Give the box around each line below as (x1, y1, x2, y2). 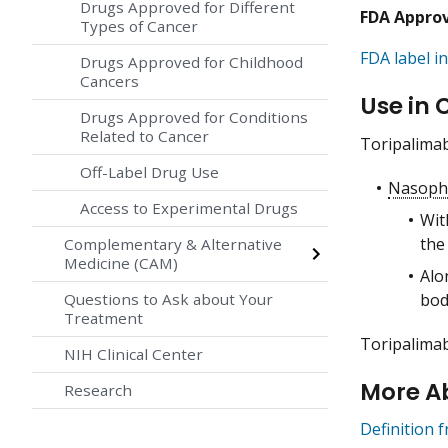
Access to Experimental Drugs (80, 198, 298, 219)
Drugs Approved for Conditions (80, 107, 308, 128)
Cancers (80, 71, 139, 92)
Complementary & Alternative (64, 234, 282, 255)
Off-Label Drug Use (80, 162, 219, 183)
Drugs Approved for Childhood (80, 52, 303, 73)
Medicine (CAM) (64, 253, 178, 274)
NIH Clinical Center (64, 344, 203, 365)
